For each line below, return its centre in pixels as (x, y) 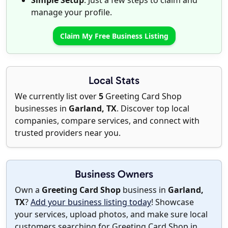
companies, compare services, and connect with (107, 121)
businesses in (42, 109)
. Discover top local (153, 109)
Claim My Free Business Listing (114, 36)
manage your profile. (72, 12)
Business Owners (114, 174)
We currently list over (57, 96)
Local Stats (114, 80)
